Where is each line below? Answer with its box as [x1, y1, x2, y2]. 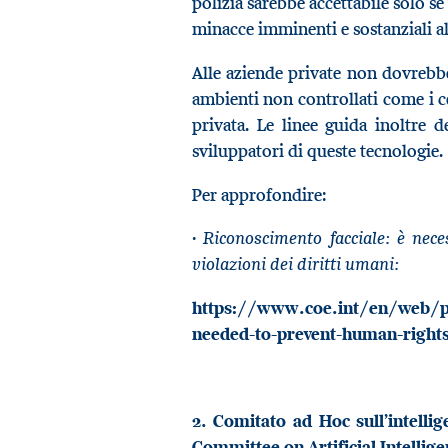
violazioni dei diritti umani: [191, 252, 399, 276]
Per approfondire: [191, 183, 326, 206]
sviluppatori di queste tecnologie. [191, 139, 443, 162]
